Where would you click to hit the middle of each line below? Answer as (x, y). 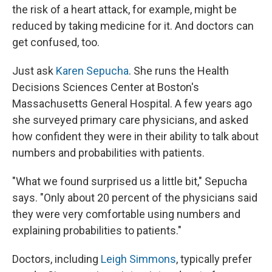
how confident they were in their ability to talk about (135, 137)
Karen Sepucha (92, 71)
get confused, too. (56, 42)
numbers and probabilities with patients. (108, 153)
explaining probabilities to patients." (97, 231)
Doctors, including (56, 259)
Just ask (34, 71)
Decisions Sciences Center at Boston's (106, 87)
